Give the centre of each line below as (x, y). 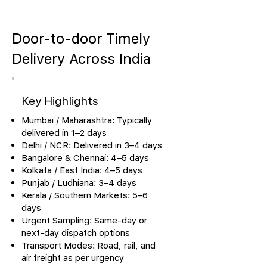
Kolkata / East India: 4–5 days (82, 170)
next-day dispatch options (76, 232)
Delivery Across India (81, 58)
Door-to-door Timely (81, 38)
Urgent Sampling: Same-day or (84, 220)
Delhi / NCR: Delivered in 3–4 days (92, 145)
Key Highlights (60, 101)
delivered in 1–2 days (64, 132)
